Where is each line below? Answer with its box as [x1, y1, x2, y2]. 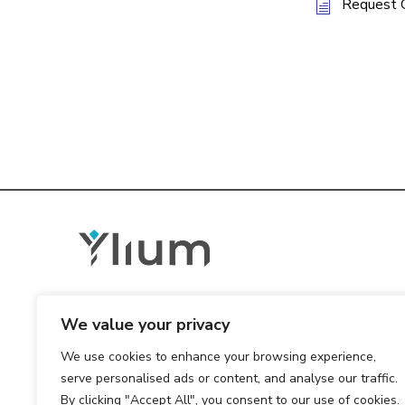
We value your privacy [61, 314, 230, 335]
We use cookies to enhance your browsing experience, [61, 348, 376, 365]
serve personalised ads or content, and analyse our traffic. [61, 370, 398, 387]
